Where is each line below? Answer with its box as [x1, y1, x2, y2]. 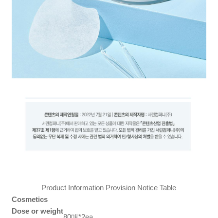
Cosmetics [12, 195, 48, 203]
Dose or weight [12, 206, 64, 215]
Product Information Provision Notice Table [41, 183, 177, 192]
